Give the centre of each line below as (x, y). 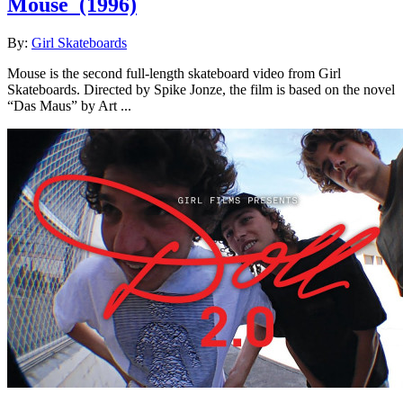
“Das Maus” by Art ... (69, 106)
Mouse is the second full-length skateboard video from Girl (174, 74)
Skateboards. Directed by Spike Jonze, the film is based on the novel (201, 90)
